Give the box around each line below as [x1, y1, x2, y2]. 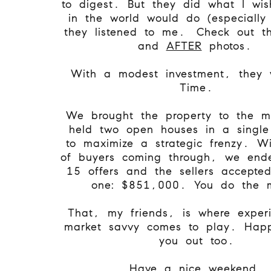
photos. [201, 39, 256, 53]
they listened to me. [64, 25, 189, 39]
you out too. [158, 233, 235, 247]
